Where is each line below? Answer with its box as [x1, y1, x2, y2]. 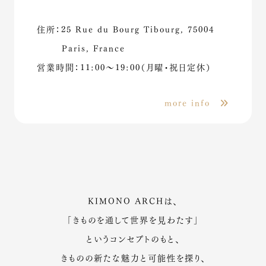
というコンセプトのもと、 [85, 231, 180, 245]
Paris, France [62, 40, 126, 54]
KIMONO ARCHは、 [88, 193, 178, 207]
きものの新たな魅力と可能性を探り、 [60, 250, 206, 264]
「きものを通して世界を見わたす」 [67, 212, 199, 226]
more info [164, 95, 220, 109]
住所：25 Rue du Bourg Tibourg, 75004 [36, 21, 214, 35]
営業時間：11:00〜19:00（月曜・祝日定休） [36, 59, 211, 73]
